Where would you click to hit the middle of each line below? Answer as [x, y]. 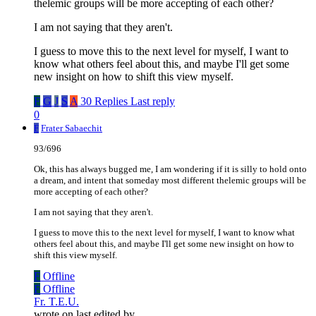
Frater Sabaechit [72, 128]
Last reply [153, 102]
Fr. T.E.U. [56, 302]
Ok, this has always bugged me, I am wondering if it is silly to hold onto [170, 169]
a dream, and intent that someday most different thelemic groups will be [170, 181]
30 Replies [104, 102]
